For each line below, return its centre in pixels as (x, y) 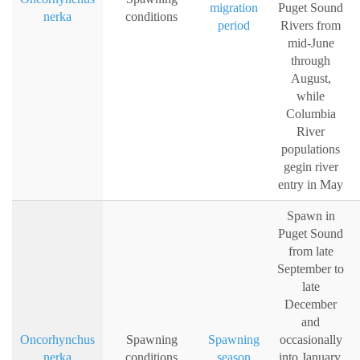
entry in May (311, 185)
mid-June (311, 43)
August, (311, 79)
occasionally (311, 340)
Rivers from (311, 26)
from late (311, 252)
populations (311, 149)
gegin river (311, 167)
